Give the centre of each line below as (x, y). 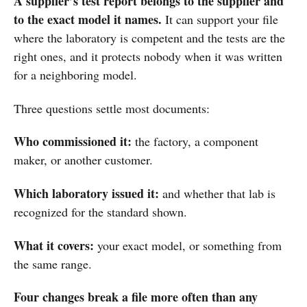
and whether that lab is (217, 193)
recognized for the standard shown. (100, 211)
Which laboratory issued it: (86, 193)
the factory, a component (195, 142)
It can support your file (220, 20)
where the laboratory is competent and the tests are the (149, 38)
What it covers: (54, 245)
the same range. (53, 263)
